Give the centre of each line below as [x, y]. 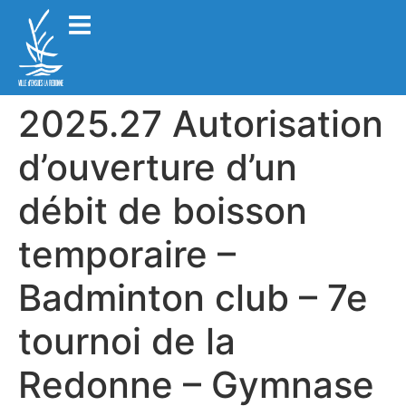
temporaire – [127, 254]
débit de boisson [163, 210]
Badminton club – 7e [193, 297]
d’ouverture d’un [158, 167]
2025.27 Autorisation [201, 123]
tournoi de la [127, 341]
